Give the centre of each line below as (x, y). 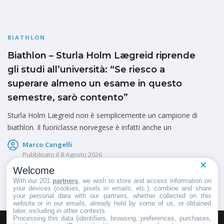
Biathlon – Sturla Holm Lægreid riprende (101, 56)
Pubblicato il (41, 155)
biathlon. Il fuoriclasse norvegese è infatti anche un (89, 127)
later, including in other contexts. (60, 210)
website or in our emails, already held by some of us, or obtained (112, 203)
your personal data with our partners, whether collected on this (112, 195)
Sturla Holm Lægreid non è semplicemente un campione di (102, 115)
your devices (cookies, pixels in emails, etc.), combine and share (112, 188)
